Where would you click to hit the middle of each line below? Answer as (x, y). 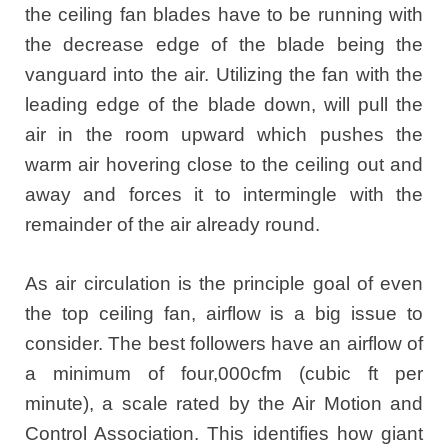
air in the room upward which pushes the (224, 135)
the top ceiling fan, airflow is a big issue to (224, 313)
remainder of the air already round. (172, 225)
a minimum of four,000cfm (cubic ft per (224, 373)
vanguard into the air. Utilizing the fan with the (224, 75)
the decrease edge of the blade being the (224, 45)
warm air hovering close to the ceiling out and (224, 165)
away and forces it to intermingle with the (224, 195)
